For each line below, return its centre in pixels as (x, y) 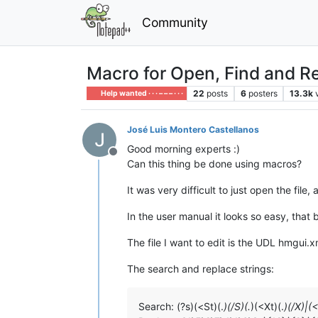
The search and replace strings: (201, 268)
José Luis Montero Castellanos (193, 129)
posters (263, 93)
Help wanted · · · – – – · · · (142, 93)
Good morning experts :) (183, 148)
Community (175, 22)
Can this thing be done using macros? (214, 163)
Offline (130, 159)
